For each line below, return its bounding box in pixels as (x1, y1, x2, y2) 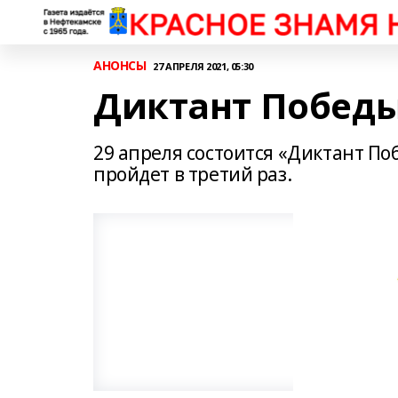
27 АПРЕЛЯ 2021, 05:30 (153, 59, 253, 73)
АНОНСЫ (93, 57, 147, 74)
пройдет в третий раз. (93, 162, 292, 187)
